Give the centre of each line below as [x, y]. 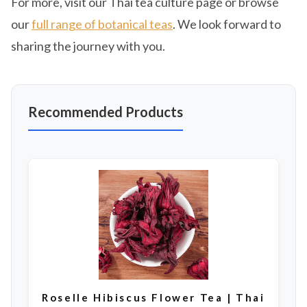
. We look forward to [227, 24]
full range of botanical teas [102, 24]
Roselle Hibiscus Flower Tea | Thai [153, 298]
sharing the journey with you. [88, 46]
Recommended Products [106, 112]
